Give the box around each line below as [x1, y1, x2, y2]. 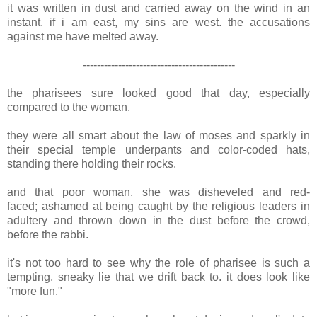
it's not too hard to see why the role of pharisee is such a [7, 257, 310, 270]
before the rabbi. [7, 229, 91, 241]
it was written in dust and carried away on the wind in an [7, 2, 310, 15]
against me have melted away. [7, 30, 161, 43]
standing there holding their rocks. [7, 158, 179, 171]
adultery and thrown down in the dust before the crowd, [7, 214, 310, 227]
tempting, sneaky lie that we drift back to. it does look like [7, 271, 310, 284]
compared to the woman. [7, 101, 133, 114]
